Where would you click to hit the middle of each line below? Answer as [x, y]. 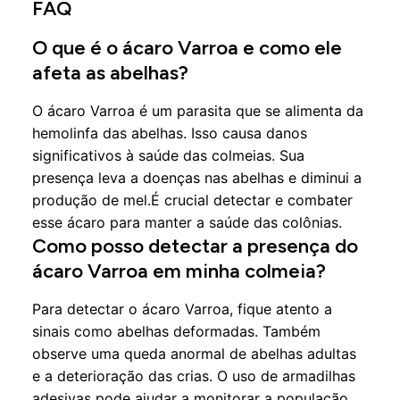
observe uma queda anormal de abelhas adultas [194, 354]
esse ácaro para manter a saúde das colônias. [187, 222]
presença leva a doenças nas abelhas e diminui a [197, 178]
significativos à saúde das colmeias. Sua [168, 155]
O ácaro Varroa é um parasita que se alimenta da [198, 111]
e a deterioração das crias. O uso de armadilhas [194, 376]
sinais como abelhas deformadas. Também [176, 331]
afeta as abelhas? [110, 73]
